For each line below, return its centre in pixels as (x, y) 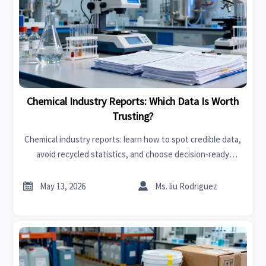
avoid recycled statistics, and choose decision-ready (133, 154)
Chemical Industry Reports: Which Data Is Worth (133, 102)
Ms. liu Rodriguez (186, 186)
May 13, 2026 (63, 186)
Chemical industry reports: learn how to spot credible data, (133, 140)
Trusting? (133, 116)
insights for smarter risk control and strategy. (133, 169)
